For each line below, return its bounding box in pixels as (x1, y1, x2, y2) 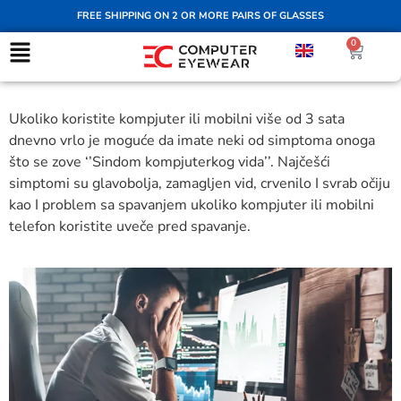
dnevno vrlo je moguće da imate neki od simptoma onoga (9, 130, 375, 150)
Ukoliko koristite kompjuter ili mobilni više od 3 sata (9, 108, 345, 129)
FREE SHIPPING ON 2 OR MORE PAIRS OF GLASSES (77, 9, 324, 22)
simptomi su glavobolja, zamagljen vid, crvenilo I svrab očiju (9, 173, 390, 193)
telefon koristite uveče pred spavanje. (9, 216, 251, 236)
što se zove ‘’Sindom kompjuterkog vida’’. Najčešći (9, 151, 330, 172)
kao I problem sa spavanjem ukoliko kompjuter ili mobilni (9, 194, 374, 215)
